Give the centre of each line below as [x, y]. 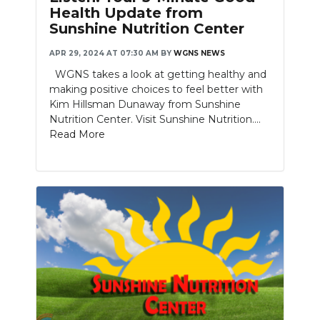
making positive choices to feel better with [156, 89]
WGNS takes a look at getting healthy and [158, 74]
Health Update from [126, 12]
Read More [77, 134]
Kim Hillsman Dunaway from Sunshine [145, 104]
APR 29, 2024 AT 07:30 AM [104, 53]
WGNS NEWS [199, 53]
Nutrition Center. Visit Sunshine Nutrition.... [155, 119]
